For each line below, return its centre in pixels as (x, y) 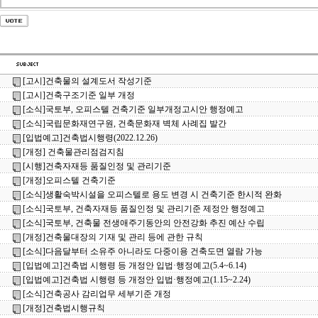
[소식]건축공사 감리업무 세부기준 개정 (97, 294)
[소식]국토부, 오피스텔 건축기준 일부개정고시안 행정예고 (133, 109)
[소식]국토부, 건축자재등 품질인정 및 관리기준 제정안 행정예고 (144, 209)
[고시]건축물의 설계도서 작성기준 (87, 81)
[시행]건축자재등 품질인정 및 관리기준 (97, 166)
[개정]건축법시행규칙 (64, 308)
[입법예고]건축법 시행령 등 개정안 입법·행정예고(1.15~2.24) (137, 280)
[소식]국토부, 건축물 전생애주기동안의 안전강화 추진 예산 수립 (144, 223)
